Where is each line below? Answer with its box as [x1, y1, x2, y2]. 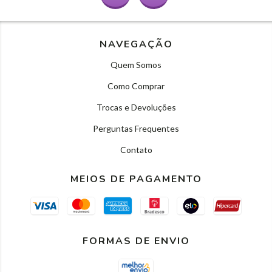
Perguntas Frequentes [93, 123, 179, 134]
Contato [120, 144, 152, 155]
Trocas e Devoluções [96, 101, 176, 112]
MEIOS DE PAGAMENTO [70, 172, 202, 186]
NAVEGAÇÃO [99, 37, 173, 51]
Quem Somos [110, 59, 161, 70]
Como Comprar [107, 80, 165, 91]
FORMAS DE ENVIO [82, 234, 190, 248]
